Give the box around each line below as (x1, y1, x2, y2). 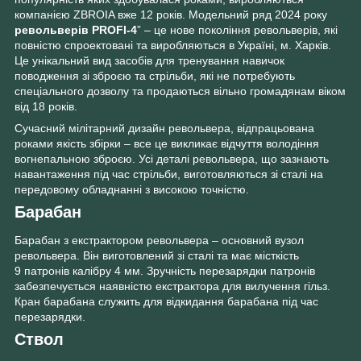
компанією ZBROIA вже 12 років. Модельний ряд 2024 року (15, 7, 327, 21)
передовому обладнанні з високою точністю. (15, 182, 249, 196)
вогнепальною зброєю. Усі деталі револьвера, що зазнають (15, 151, 329, 165)
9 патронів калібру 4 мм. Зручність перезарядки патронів (15, 264, 315, 278)
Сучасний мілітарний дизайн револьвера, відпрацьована (15, 121, 314, 135)
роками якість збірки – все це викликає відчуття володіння (15, 136, 319, 150)
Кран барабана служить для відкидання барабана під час (15, 295, 318, 309)
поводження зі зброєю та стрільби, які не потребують (15, 68, 295, 82)
